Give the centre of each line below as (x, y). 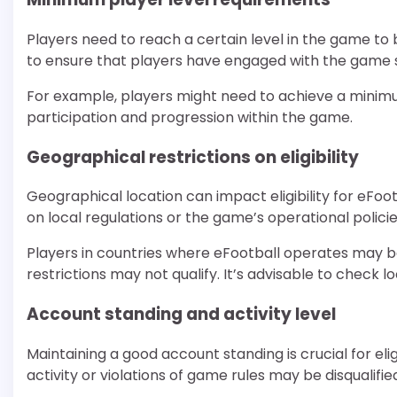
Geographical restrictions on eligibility (193, 157)
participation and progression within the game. (190, 117)
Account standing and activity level (181, 315)
